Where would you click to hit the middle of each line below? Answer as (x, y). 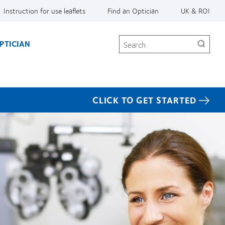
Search (130, 39)
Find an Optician (133, 11)
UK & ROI (195, 11)
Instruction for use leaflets (44, 11)
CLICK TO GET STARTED (145, 100)
